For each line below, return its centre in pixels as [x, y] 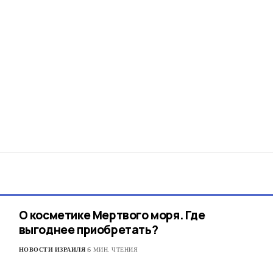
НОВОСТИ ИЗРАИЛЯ [52, 250]
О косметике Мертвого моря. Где [112, 215]
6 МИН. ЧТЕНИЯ [113, 250]
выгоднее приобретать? [88, 230]
